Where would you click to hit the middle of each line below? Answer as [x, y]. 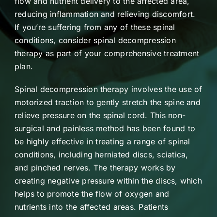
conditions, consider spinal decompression [95, 40]
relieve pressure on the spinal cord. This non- [100, 115]
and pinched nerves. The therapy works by [95, 167]
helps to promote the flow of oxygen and [92, 194]
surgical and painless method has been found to [105, 128]
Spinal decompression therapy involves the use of [108, 89]
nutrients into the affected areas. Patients [91, 207]
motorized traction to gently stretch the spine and [107, 102]
